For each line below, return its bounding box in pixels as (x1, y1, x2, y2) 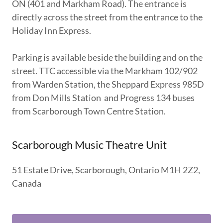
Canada (12, 177, 41, 189)
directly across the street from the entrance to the (12, 11, 203, 22)
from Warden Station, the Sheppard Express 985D (12, 78, 204, 90)
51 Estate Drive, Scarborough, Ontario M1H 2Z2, (12, 164, 200, 175)
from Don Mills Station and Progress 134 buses (12, 92, 195, 103)
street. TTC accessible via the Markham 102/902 (12, 65, 198, 76)
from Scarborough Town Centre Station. (12, 105, 166, 116)
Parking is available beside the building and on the (12, 51, 203, 63)
